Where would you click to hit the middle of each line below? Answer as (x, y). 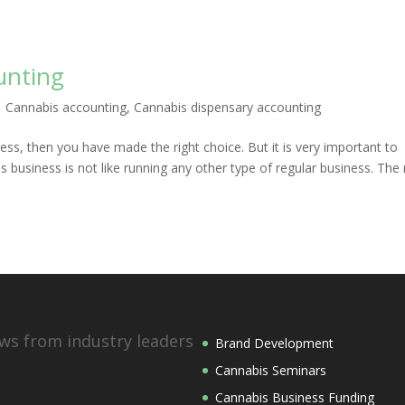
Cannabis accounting (66, 108)
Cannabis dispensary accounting (228, 108)
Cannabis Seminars (271, 370)
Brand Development (274, 343)
